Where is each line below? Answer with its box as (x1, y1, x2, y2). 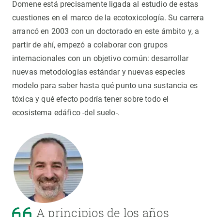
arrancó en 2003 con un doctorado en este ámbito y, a (12, 27, 200, 36)
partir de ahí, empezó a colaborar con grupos (12, 40, 168, 50)
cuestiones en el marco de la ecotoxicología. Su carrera (12, 13, 204, 23)
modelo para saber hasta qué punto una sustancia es (12, 81, 198, 91)
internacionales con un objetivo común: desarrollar (12, 54, 189, 63)
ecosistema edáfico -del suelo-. (12, 108, 120, 118)
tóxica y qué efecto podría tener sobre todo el (12, 94, 169, 104)
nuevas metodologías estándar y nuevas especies (12, 67, 186, 77)
